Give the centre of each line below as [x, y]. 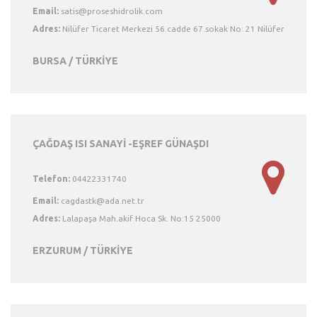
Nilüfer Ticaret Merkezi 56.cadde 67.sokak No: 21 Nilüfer [172, 29]
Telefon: [51, 179]
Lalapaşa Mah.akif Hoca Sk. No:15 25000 [140, 218]
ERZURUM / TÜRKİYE [83, 250]
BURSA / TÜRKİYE [75, 61]
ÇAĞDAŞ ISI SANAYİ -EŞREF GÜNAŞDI [121, 144]
